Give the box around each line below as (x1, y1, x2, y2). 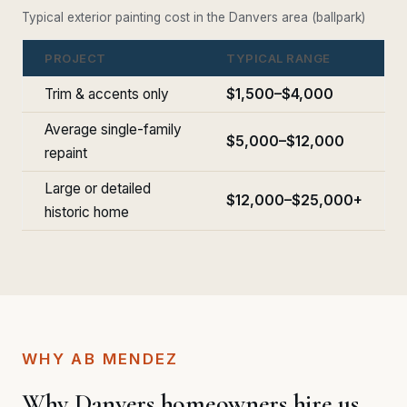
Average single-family (45, 120, 182, 138)
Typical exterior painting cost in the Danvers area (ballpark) (22, 9, 365, 25)
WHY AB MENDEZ (22, 349, 179, 368)
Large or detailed (45, 179, 151, 197)
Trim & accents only (45, 84, 169, 103)
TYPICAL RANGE (226, 50, 331, 65)
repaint (45, 144, 87, 162)
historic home (45, 203, 129, 221)
